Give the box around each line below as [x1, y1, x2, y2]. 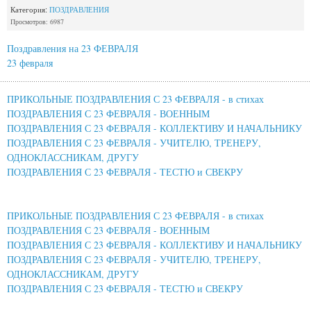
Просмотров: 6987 [10, 17, 64, 27]
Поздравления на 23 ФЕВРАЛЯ [7, 42, 138, 56]
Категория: [10, 4, 49, 15]
